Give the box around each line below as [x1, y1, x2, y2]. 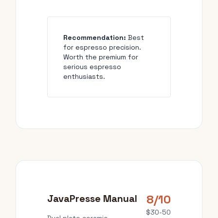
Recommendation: [63, 33, 126, 42]
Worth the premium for [63, 53, 138, 61]
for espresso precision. [63, 43, 141, 52]
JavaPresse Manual [47, 192, 137, 205]
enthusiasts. [63, 72, 105, 81]
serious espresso [63, 62, 121, 71]
